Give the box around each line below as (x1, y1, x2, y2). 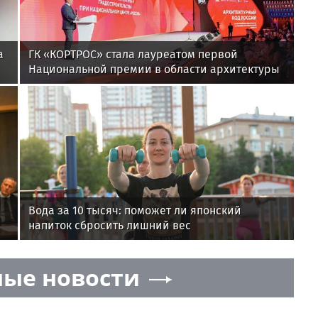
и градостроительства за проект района (28, 77, 245, 92)
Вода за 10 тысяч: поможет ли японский (28, 203, 241, 217)
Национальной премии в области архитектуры (28, 62, 280, 77)
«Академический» (28, 92, 126, 106)
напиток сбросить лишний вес (28, 218, 191, 232)
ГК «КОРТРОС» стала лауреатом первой (28, 48, 238, 62)
